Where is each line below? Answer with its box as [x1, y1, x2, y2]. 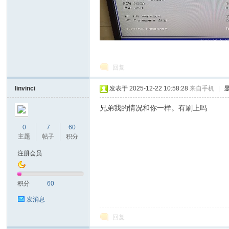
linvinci [15, 85, 36, 92]
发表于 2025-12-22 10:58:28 [109, 85, 189, 92]
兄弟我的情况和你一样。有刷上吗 [100, 104, 208, 112]
